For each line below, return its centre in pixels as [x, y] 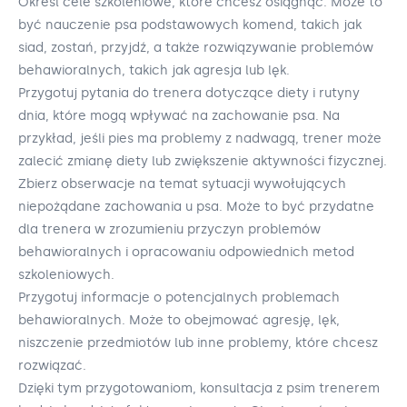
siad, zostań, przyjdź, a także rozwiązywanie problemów [196, 47]
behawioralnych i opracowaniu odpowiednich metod [186, 252]
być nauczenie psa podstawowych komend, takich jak [190, 25]
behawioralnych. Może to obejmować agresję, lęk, [179, 320]
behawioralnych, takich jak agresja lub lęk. [154, 70]
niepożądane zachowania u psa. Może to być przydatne [196, 206]
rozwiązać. [52, 365]
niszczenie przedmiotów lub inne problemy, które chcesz [198, 342]
